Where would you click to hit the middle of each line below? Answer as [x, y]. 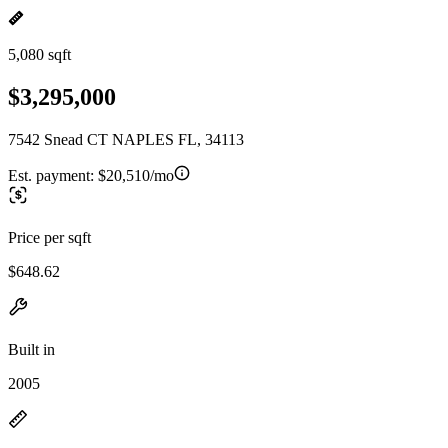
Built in [31, 349]
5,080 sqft [39, 54]
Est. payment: [53, 175]
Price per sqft [49, 237]
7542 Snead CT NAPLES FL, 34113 [126, 139]
